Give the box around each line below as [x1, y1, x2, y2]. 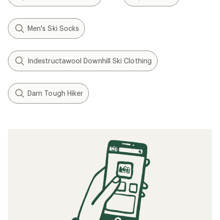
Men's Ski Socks [27, 24, 80, 32]
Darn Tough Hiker [27, 89, 83, 97]
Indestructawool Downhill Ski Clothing [27, 56, 152, 65]
